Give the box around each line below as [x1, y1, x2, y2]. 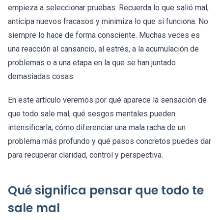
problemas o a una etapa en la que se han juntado [8, 58, 176, 68]
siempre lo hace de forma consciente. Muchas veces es [8, 30, 200, 40]
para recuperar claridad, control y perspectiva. [8, 150, 163, 160]
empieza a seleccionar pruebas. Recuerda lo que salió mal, [8, 3, 209, 13]
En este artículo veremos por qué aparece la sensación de [8, 95, 207, 105]
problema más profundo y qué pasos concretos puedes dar [8, 137, 211, 146]
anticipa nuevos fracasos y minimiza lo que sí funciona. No [8, 17, 208, 27]
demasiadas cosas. [8, 72, 75, 82]
